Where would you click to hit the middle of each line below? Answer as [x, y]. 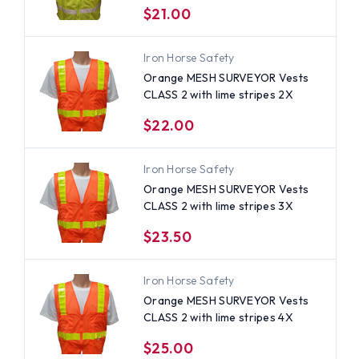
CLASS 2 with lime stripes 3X [218, 206]
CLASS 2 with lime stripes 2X [218, 94]
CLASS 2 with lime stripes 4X [218, 317]
